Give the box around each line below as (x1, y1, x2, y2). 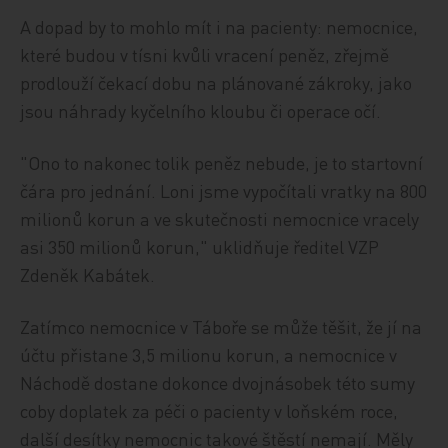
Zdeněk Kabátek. (20, 263, 156, 286)
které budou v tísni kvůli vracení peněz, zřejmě (20, 43, 390, 66)
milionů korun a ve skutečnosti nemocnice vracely (20, 207, 420, 230)
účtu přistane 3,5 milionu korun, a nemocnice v (20, 343, 398, 366)
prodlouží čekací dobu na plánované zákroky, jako (20, 71, 413, 94)
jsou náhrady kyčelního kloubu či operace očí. (20, 99, 382, 122)
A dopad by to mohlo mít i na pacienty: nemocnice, (20, 15, 419, 38)
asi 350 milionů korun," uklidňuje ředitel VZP (20, 235, 380, 258)
